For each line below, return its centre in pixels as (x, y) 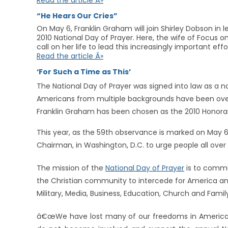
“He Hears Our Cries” (77, 16)
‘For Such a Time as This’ (84, 72)
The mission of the (71, 168)
